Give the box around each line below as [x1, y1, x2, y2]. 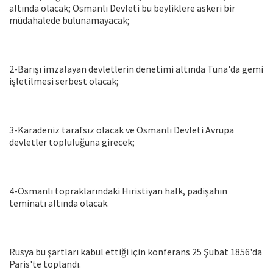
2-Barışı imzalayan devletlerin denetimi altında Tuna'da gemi [9, 63, 263, 76]
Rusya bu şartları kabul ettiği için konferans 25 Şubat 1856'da [9, 246, 262, 258]
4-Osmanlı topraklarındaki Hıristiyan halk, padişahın [9, 185, 227, 197]
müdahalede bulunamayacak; [9, 14, 130, 27]
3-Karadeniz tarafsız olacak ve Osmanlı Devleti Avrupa [9, 124, 234, 136]
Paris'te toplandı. [9, 258, 81, 271]
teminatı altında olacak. [9, 197, 109, 210]
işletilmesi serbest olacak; [9, 75, 119, 88]
